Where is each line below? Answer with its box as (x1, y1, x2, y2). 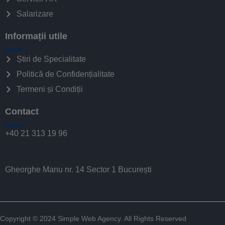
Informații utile (5, 31, 67, 41)
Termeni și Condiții (16, 85, 83, 93)
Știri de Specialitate (16, 55, 86, 63)
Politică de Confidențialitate (16, 70, 115, 78)
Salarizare (16, 10, 53, 18)
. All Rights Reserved (121, 214, 186, 222)
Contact (5, 106, 39, 117)
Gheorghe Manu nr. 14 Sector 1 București (5, 165, 152, 174)
